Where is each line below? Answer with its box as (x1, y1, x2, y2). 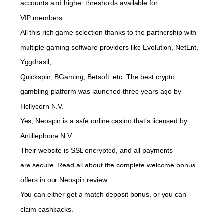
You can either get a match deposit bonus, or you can (20, 191, 186, 198)
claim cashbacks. (20, 205, 73, 213)
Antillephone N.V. (20, 132, 73, 139)
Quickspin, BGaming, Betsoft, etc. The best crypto (20, 73, 175, 81)
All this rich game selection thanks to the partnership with (20, 28, 196, 36)
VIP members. (20, 14, 64, 22)
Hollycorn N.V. (20, 102, 64, 110)
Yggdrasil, (20, 58, 51, 66)
